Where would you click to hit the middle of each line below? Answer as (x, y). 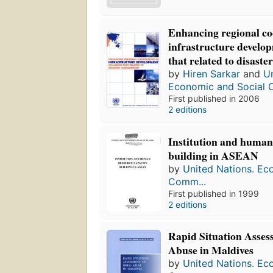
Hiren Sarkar (212, 73)
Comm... (187, 181)
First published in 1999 (214, 193)
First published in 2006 (214, 98)
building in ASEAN (214, 155)
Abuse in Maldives (211, 250)
